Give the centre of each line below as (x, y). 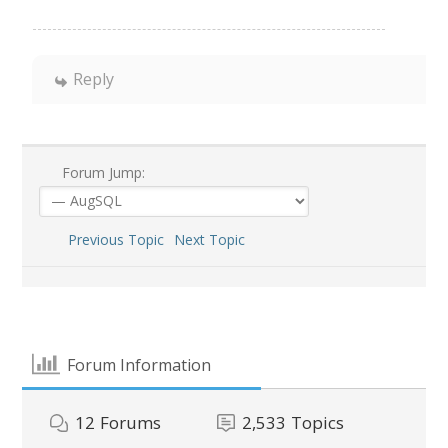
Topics (318, 423)
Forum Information (138, 364)
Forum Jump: (101, 173)
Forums (131, 423)
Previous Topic (111, 240)
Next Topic (213, 240)
